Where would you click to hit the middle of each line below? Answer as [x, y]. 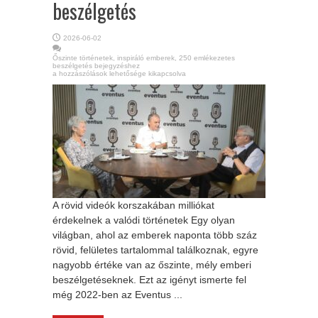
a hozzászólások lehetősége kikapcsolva [119, 73]
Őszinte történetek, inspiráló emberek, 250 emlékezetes [144, 58]
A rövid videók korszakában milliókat [133, 205]
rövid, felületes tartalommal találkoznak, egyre [155, 250]
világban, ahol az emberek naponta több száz [155, 235]
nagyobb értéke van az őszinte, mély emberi [152, 265]
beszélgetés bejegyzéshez [96, 66]
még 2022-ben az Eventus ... [117, 295]
